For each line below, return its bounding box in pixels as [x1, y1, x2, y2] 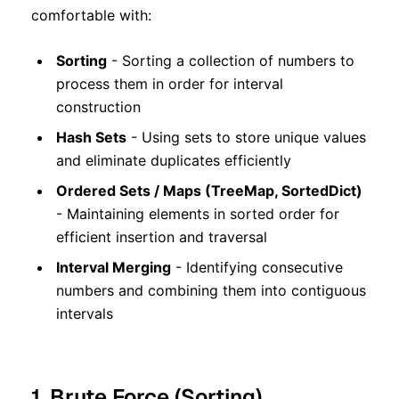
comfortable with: [31, 5, 151, 24]
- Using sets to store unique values [126, 127, 366, 146]
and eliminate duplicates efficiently [56, 151, 291, 169]
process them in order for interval [56, 74, 283, 93]
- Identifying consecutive [171, 257, 343, 276]
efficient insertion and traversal [56, 227, 267, 246]
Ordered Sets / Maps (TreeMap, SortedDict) [56, 181, 362, 199]
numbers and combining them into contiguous [56, 281, 366, 299]
